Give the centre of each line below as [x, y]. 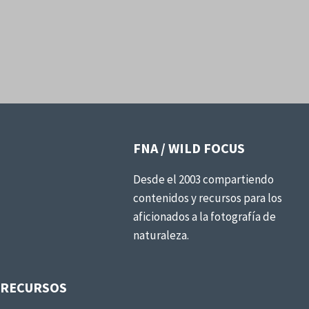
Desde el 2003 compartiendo [204, 180]
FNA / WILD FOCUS [189, 148]
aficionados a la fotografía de [205, 217]
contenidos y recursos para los [208, 198]
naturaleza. [161, 236]
